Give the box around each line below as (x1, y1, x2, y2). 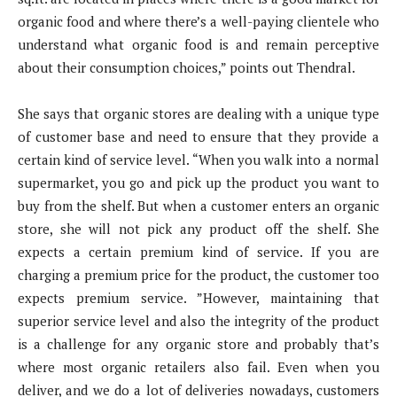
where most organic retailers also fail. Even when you (18, 357, 379, 376)
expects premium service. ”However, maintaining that (18, 288, 379, 307)
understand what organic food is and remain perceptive (18, 35, 379, 53)
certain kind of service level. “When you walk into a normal (18, 150, 379, 168)
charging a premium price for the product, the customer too (18, 265, 379, 284)
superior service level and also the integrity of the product (18, 311, 379, 330)
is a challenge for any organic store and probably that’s (18, 334, 379, 353)
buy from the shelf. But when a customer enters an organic (18, 196, 379, 214)
